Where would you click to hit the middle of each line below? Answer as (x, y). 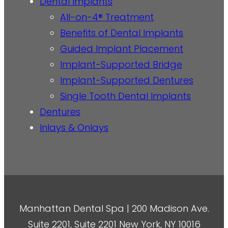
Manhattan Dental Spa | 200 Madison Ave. (114, 208)
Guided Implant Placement (122, 48)
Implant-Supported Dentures (127, 80)
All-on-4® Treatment (107, 17)
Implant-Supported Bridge (121, 64)
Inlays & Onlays (74, 127)
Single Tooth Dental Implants (125, 96)
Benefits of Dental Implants (122, 33)
